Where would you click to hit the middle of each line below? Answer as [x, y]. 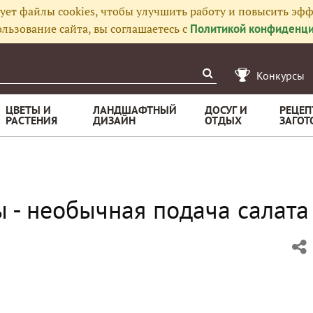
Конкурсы [281, 75]
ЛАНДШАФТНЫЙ [135, 110]
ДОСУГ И [226, 110]
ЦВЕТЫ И [28, 110]
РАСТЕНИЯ [31, 120]
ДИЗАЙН [114, 120]
